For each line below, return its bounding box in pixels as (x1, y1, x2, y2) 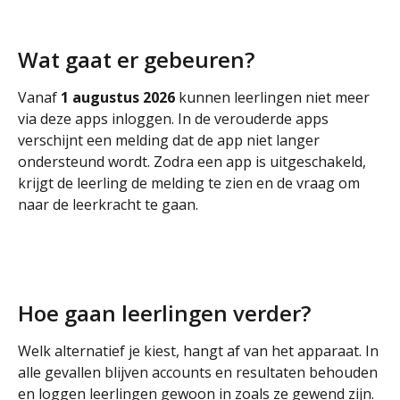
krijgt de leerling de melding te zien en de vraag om (18, 172, 363, 193)
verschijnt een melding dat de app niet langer (18, 129, 323, 150)
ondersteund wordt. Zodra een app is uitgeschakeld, (18, 151, 370, 171)
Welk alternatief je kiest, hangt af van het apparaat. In (18, 341, 382, 362)
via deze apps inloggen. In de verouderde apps (18, 108, 332, 129)
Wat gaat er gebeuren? (18, 44, 254, 74)
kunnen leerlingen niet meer (175, 87, 373, 107)
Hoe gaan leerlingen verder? (18, 298, 311, 329)
